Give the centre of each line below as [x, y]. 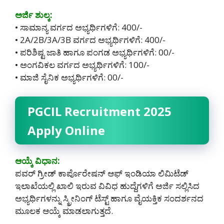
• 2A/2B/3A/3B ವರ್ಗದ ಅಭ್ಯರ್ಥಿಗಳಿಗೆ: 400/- [90, 40]
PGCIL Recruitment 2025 [99, 111]
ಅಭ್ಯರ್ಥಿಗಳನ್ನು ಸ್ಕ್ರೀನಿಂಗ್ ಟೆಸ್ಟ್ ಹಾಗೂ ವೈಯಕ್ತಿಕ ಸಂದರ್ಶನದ [109, 198]
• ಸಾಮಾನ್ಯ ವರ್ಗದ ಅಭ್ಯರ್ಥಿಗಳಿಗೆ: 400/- [79, 27]
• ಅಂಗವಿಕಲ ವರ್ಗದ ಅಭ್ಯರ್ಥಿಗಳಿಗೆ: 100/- [82, 65]
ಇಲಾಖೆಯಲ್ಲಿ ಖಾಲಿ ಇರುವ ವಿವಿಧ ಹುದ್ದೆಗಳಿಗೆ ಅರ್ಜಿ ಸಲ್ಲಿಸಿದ [107, 185]
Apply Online [66, 130]
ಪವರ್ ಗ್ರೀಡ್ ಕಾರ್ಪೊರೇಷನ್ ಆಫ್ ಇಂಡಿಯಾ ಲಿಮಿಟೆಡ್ [102, 173]
